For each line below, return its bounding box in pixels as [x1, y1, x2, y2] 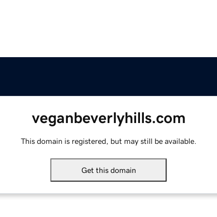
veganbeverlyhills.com [31, 110, 186, 126]
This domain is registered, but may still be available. [20, 137, 197, 145]
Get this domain [81, 166, 136, 174]
